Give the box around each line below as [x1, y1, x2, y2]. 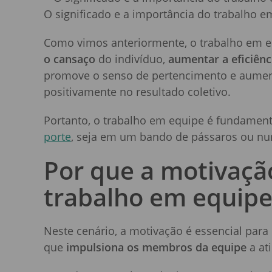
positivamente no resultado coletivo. [44, 84, 231, 100]
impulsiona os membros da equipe [66, 240, 246, 255]
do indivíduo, [95, 52, 168, 67]
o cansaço [44, 52, 95, 67]
